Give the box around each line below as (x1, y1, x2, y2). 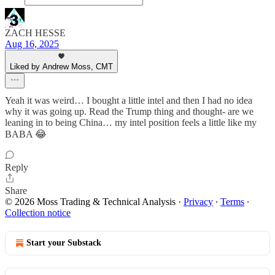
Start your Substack (26, 238, 101, 247)
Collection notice (5, 207, 71, 218)
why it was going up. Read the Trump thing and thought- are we (5, 106, 254, 117)
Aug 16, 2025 (5, 39, 59, 49)
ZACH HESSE (5, 28, 66, 38)
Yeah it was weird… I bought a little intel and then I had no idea (5, 95, 252, 106)
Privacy (184, 196, 213, 207)
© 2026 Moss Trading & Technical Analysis (5, 196, 176, 207)
